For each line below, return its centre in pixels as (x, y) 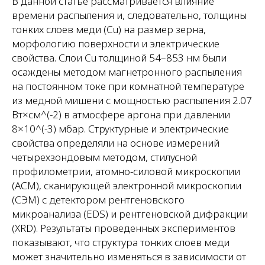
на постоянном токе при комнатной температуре (128, 86)
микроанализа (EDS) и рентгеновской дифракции (130, 214)
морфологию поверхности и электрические (116, 43)
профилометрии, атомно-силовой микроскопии (126, 171)
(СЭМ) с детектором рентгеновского (98, 200)
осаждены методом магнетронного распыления (127, 72)
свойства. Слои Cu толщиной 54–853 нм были (119, 58)
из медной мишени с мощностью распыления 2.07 (132, 100)
